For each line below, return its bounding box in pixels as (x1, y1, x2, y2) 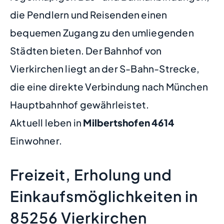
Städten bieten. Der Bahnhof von (10, 44, 162, 57)
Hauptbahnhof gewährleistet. (10, 98, 149, 111)
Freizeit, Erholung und (10, 164, 172, 184)
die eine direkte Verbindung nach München (10, 80, 208, 93)
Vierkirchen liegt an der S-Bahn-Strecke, (10, 62, 200, 75)
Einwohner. (10, 134, 62, 147)
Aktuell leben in (10, 116, 83, 129)
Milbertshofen (83, 116, 150, 129)
